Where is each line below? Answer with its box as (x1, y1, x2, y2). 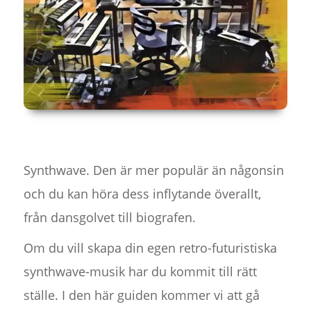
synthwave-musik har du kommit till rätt (23, 263, 257, 280)
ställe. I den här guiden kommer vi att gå (23, 287, 260, 304)
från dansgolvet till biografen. (23, 209, 196, 226)
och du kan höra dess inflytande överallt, (23, 185, 261, 203)
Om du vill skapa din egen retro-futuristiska (23, 239, 277, 257)
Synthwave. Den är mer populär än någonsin (23, 162, 284, 179)
